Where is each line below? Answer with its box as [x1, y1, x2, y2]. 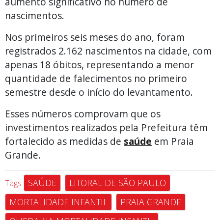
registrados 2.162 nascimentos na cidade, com [5, 44, 212, 57]
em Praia [152, 134, 194, 148]
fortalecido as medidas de [5, 134, 124, 148]
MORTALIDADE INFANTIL [9, 195, 108, 208]
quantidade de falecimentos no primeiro [5, 71, 187, 85]
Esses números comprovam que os [5, 107, 161, 120]
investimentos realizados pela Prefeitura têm [5, 120, 208, 134]
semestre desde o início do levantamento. [5, 85, 193, 99]
